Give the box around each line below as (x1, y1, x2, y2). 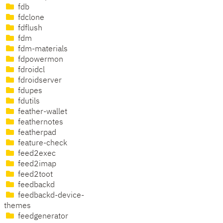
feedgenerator (16, 213, 68, 221)
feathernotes (16, 118, 63, 127)
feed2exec (16, 150, 56, 158)
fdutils (16, 98, 40, 106)
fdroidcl (16, 66, 45, 75)
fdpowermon (16, 56, 63, 64)
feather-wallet (16, 108, 67, 116)
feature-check (16, 139, 67, 148)
